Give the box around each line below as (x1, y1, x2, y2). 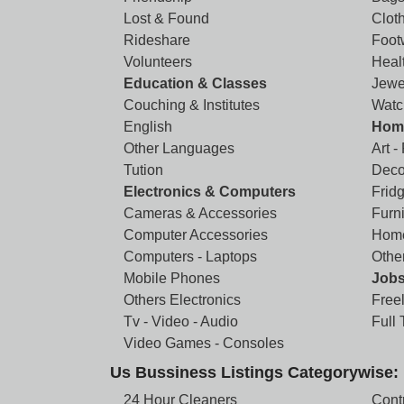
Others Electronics (124, 292, 241, 308)
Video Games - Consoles (124, 335, 284, 351)
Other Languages (124, 141, 234, 156)
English (124, 119, 172, 134)
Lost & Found (124, 11, 209, 26)
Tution (124, 162, 163, 178)
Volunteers (124, 54, 192, 69)
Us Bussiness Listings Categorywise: (110, 363, 399, 381)
